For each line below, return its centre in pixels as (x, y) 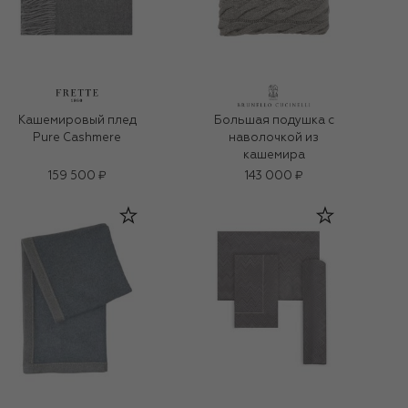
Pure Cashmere (77, 138)
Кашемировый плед (77, 120)
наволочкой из (274, 138)
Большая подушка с (274, 120)
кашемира (274, 155)
